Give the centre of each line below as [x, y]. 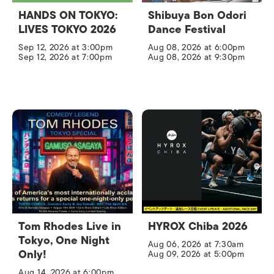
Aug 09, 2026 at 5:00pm [196, 254]
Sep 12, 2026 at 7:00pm [65, 57]
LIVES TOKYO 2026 [67, 30]
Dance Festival [187, 30]
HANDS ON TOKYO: [68, 16]
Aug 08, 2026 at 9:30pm [196, 57]
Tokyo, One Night [64, 241]
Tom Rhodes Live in [70, 227]
